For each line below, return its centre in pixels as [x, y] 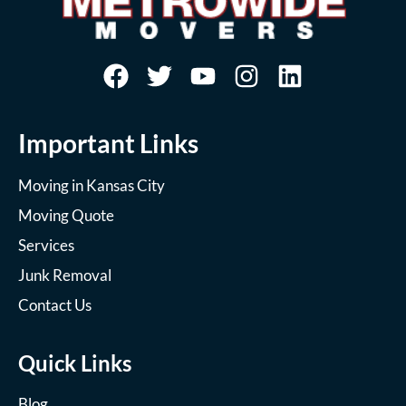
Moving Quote [66, 215]
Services [46, 245]
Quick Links [75, 362]
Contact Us [55, 304]
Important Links [108, 143]
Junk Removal [65, 275]
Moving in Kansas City [92, 185]
